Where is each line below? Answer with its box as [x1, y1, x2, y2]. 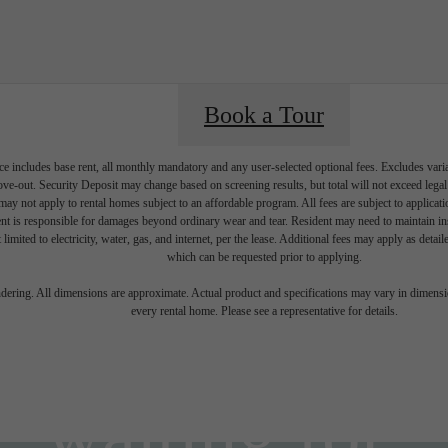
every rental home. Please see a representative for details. [130, 304, 398, 319]
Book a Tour [204, 102, 324, 129]
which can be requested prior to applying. [166, 250, 362, 265]
